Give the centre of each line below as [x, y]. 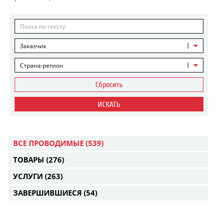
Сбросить [109, 85]
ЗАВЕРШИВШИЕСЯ [48, 193]
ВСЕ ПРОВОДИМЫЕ [49, 143]
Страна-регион [42, 65]
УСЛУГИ [29, 176]
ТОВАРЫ [30, 160]
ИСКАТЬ [109, 105]
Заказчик [33, 46]
